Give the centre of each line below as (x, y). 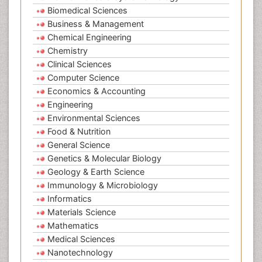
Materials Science (82, 212)
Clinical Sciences (80, 64)
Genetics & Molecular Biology (104, 158)
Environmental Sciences (94, 118)
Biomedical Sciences (87, 11)
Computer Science (83, 78)
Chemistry (68, 51)
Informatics (70, 199)
